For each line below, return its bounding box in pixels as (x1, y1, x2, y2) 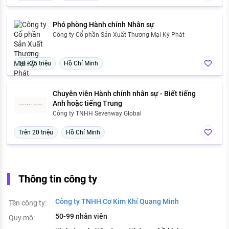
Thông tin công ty (18, 173, 97, 186)
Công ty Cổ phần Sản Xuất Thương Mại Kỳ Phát (53, 31, 185, 39)
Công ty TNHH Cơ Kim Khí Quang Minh (55, 197, 179, 206)
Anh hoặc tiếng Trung (53, 99, 122, 108)
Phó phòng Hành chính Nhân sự (53, 20, 154, 29)
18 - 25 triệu (18, 60, 51, 67)
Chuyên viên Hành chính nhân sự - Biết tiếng (53, 89, 196, 98)
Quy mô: (9, 214, 35, 222)
